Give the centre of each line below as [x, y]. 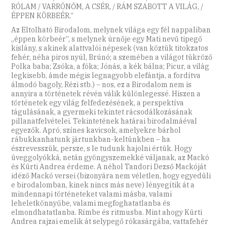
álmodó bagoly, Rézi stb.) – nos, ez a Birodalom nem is [102, 85]
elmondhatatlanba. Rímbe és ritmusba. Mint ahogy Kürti [107, 213]
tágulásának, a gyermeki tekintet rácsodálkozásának [102, 112]
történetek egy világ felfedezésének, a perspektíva [98, 103]
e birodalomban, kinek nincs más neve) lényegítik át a [103, 185]
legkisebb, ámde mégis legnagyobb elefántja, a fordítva [106, 76]
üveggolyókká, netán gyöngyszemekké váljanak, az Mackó [110, 158]
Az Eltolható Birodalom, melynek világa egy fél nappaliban [111, 30]
